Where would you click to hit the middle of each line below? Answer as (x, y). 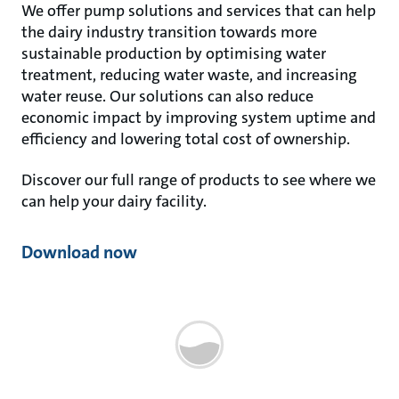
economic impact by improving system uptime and (199, 118)
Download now (79, 252)
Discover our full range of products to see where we (199, 180)
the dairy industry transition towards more (169, 32)
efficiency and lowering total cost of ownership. (186, 139)
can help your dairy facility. (116, 201)
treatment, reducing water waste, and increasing (189, 75)
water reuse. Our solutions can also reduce (167, 96)
